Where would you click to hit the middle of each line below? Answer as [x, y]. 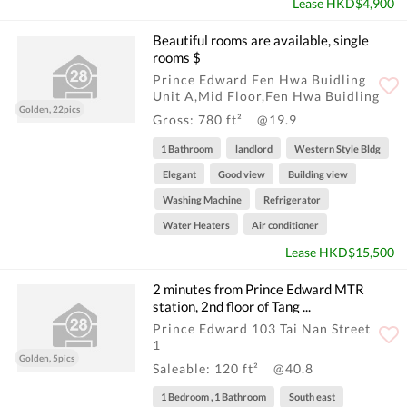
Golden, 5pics [47, 358]
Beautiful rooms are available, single [261, 40]
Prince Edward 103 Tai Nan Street [262, 328]
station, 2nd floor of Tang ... [232, 306]
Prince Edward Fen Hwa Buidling [259, 80]
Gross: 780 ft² [199, 119]
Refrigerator [293, 199]
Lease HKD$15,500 [340, 253]
